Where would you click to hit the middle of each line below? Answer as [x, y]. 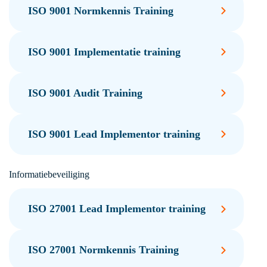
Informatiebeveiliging [49, 174]
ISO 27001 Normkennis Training [103, 250]
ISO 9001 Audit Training [85, 93]
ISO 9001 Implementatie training [104, 52]
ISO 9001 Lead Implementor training [114, 134]
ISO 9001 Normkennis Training [100, 10]
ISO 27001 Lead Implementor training [117, 209]
